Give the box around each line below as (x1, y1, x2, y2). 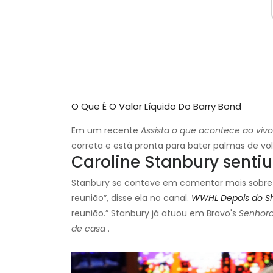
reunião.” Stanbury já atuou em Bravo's (71, 207, 239, 220)
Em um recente (71, 124, 141, 137)
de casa (71, 222, 105, 235)
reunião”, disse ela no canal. (71, 192, 191, 205)
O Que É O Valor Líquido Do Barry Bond (71, 100, 241, 113)
